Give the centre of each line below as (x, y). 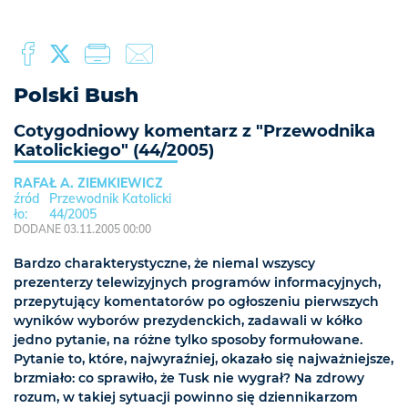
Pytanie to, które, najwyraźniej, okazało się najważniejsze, (204, 359)
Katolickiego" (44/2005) (114, 150)
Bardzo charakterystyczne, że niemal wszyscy (164, 263)
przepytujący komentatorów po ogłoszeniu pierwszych (196, 301)
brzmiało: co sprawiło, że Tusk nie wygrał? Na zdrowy (189, 378)
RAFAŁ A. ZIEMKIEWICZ (88, 183)
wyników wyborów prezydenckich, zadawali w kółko (188, 321)
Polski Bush (76, 95)
